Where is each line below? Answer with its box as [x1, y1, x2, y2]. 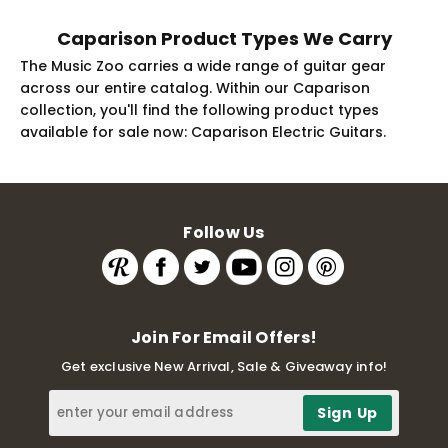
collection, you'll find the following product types [20, 99, 379, 120]
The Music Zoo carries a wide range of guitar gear [20, 55, 386, 76]
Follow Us [183, 220, 265, 244]
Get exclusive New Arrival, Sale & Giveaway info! [60, 356, 388, 376]
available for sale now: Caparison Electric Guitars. [20, 121, 386, 142]
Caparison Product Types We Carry [56, 25, 392, 51]
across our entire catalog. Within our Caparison [20, 77, 370, 98]
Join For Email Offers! [130, 325, 318, 349]
